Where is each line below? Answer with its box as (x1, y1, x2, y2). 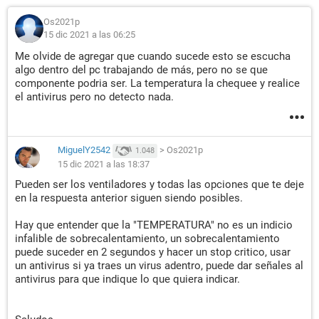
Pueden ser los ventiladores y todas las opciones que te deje (15, 178, 304, 191)
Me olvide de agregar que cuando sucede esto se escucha (15, 50, 291, 63)
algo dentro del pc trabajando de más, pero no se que (15, 63, 268, 76)
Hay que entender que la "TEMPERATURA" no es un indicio (15, 219, 293, 231)
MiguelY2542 (58, 145, 110, 156)
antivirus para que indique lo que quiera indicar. (15, 273, 240, 286)
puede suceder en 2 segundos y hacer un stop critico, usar (15, 246, 291, 258)
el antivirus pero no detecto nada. (15, 90, 174, 103)
